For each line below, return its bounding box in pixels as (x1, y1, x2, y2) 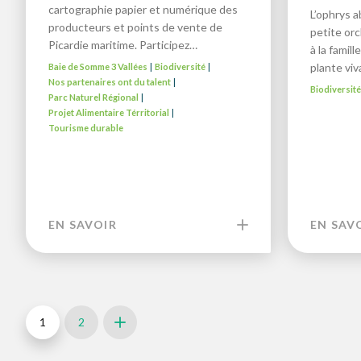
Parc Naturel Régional (48, 92, 139, 103)
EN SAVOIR (48, 218, 117, 232)
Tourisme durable (48, 122, 123, 134)
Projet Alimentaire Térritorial (48, 107, 169, 118)
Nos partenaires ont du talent (48, 77, 171, 88)
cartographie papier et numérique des (48, 2, 238, 17)
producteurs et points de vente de (48, 20, 222, 35)
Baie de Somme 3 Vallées (48, 61, 147, 73)
